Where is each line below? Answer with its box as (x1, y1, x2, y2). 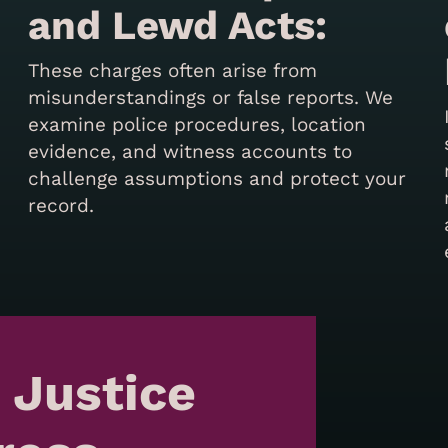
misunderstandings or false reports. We (28, 85, 394, 109)
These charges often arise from (28, 58, 318, 82)
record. (28, 193, 95, 217)
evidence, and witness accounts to (28, 139, 353, 163)
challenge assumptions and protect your (28, 166, 407, 190)
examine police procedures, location (28, 112, 367, 136)
